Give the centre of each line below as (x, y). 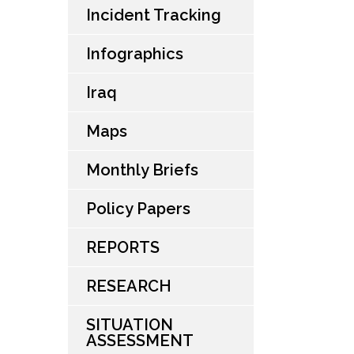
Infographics (135, 54)
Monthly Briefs (142, 170)
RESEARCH (129, 286)
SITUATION (130, 325)
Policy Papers (138, 209)
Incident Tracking (154, 15)
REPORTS (123, 248)
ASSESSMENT (140, 341)
